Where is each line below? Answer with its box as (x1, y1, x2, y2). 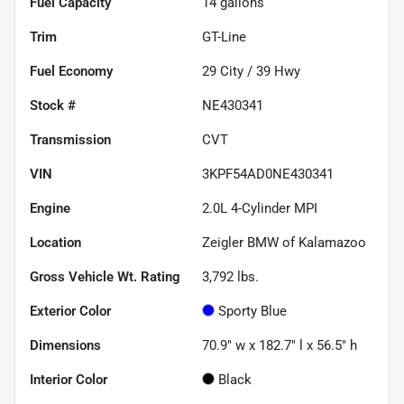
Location (30, 234, 81, 251)
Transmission (30, 131, 111, 148)
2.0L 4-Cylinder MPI (202, 199, 317, 216)
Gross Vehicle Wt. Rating (30, 268, 180, 285)
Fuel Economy (30, 62, 113, 79)
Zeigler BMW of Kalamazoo (202, 234, 366, 251)
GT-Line (202, 28, 246, 45)
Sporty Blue (218, 302, 287, 319)
